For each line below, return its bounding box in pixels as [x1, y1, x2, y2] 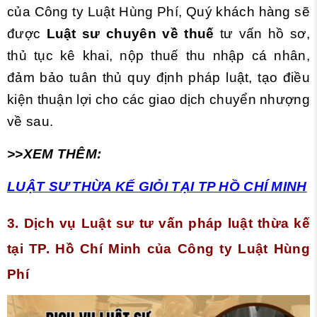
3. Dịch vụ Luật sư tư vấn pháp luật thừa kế [7, 216, 310, 231]
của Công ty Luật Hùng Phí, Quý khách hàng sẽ [7, 4, 310, 19]
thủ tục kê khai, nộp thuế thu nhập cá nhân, [7, 48, 310, 63]
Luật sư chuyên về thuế [46, 26, 214, 41]
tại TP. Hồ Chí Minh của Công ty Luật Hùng [7, 241, 310, 256]
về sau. [7, 114, 54, 129]
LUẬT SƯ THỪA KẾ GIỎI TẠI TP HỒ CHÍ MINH [7, 179, 307, 194]
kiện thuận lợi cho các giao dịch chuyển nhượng [7, 92, 310, 107]
